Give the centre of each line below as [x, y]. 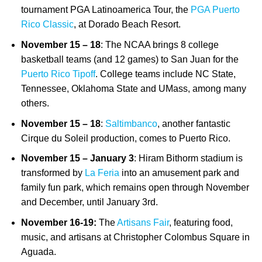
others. [35, 103]
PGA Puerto [215, 10]
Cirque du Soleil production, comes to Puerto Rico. [125, 138]
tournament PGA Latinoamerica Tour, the [106, 10]
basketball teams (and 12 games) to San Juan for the [130, 59]
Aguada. [38, 251]
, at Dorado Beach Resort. [127, 25]
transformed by [53, 173]
